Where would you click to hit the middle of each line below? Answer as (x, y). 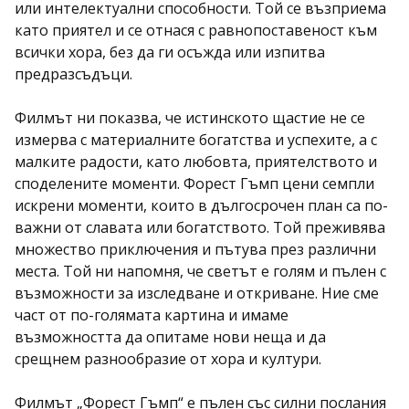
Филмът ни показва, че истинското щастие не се (190, 118)
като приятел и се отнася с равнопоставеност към (196, 30)
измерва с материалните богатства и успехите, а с (196, 140)
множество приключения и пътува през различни (195, 249)
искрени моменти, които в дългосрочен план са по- (201, 205)
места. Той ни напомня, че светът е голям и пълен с (200, 271)
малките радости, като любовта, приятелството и (196, 162)
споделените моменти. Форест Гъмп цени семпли (194, 184)
